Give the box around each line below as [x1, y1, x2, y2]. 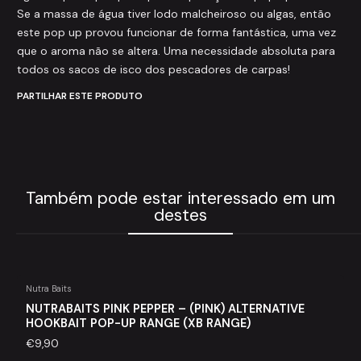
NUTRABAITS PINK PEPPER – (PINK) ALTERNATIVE [25, 301, 305, 317]
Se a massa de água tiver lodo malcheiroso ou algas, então [17, 6, 331, 22]
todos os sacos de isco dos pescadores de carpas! [17, 62, 290, 77]
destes [154, 204, 207, 227]
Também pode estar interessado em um [26, 187, 335, 210]
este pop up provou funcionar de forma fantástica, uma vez [17, 25, 336, 40]
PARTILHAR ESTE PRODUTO [17, 89, 143, 102]
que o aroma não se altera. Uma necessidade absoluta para [17, 44, 335, 59]
